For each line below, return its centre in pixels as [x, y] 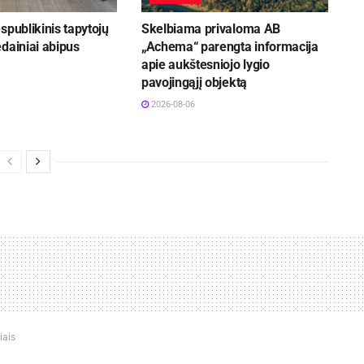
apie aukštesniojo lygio [205, 65]
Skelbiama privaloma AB [210, 29]
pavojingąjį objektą [194, 83]
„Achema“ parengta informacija [230, 47]
